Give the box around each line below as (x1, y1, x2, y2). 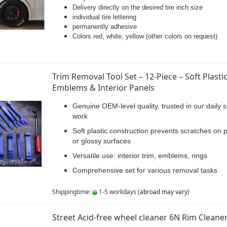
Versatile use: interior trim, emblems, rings (72, 152, 207, 160)
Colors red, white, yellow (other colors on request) (72, 32, 217, 40)
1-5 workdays (97, 187, 136, 196)
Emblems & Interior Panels (52, 82, 155, 93)
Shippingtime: (52, 187, 92, 196)
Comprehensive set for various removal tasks (72, 166, 217, 174)
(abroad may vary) (137, 187, 190, 196)
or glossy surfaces (72, 137, 131, 145)
